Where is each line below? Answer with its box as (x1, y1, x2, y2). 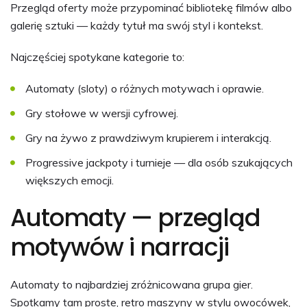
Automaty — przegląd (10, 200, 260, 234)
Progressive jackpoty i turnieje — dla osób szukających (25, 155, 293, 169)
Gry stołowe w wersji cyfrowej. (25, 106, 178, 120)
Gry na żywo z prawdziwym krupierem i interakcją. (25, 130, 271, 145)
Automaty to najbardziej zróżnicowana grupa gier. (10, 277, 253, 291)
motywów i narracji (10, 230, 229, 264)
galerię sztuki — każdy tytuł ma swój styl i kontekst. (10, 18, 263, 32)
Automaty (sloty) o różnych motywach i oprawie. (25, 81, 264, 95)
